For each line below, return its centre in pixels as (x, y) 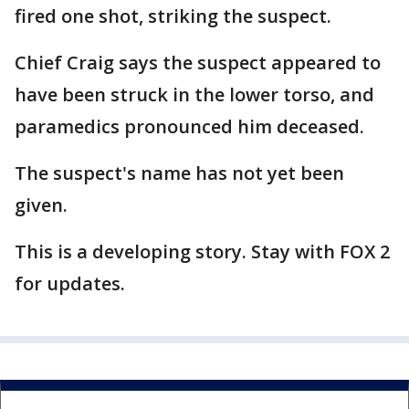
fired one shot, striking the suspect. (173, 16)
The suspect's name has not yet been (179, 173)
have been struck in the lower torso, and (194, 94)
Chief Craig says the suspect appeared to (198, 63)
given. (41, 205)
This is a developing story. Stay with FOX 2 (202, 252)
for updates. (70, 283)
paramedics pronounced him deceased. (189, 126)
